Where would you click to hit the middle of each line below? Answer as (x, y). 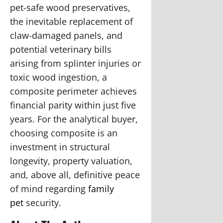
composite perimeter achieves (73, 91)
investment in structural (60, 147)
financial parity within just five (73, 105)
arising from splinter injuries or (75, 63)
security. (42, 202)
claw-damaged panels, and (66, 35)
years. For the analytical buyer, (74, 119)
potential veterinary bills (61, 49)
